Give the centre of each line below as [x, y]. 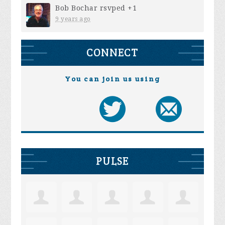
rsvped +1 [117, 8]
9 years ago [73, 19]
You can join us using [112, 79]
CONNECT [112, 53]
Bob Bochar [77, 8]
